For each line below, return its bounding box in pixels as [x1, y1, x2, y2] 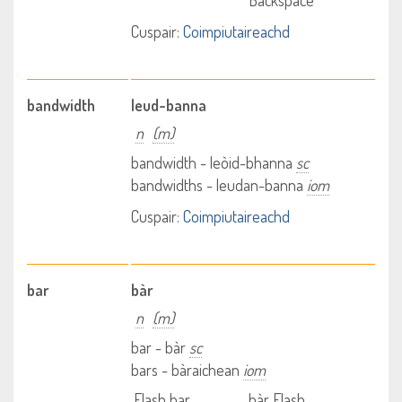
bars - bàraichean [131, 360, 244, 380]
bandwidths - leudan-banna [131, 175, 308, 195]
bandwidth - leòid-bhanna [131, 153, 297, 172]
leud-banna [131, 95, 207, 115]
